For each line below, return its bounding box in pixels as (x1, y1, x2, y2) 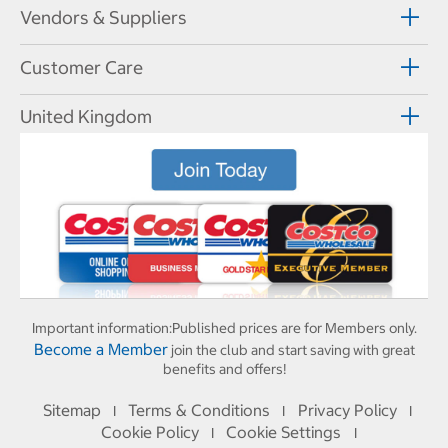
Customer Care (20, 55, 143, 79)
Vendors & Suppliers (20, 5, 187, 29)
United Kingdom (20, 105, 152, 129)
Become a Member (33, 339, 168, 360)
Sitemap (42, 400, 101, 421)
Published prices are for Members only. (171, 319, 417, 338)
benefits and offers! (162, 360, 286, 379)
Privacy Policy (297, 400, 397, 421)
